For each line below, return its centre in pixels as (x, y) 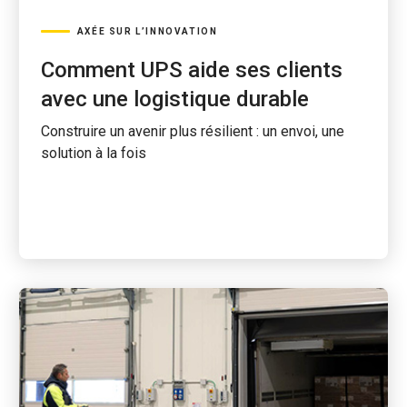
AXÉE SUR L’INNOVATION (147, 31)
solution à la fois (93, 153)
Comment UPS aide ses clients (191, 70)
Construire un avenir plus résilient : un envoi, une (192, 131)
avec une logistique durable (174, 99)
